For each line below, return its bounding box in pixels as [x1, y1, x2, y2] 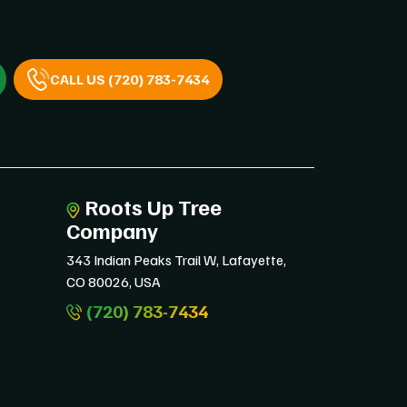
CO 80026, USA [66, 272, 161, 291]
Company [66, 215, 158, 243]
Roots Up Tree [80, 193, 222, 220]
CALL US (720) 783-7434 [50, 70, 209, 88]
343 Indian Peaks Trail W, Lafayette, [66, 250, 286, 269]
